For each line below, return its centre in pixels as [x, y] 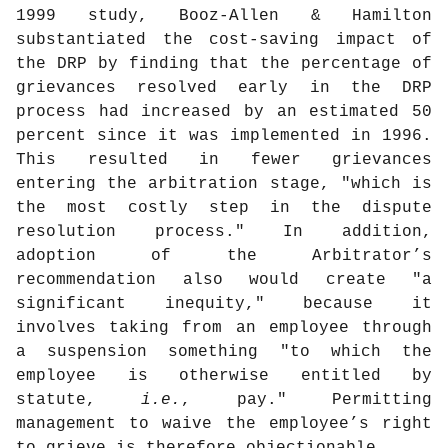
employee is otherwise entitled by [224, 376]
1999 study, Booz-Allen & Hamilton [224, 16]
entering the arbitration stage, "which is [224, 184]
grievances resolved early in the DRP [224, 88]
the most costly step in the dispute [224, 208]
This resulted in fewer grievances [224, 160]
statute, [79, 400]
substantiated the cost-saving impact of [224, 40]
